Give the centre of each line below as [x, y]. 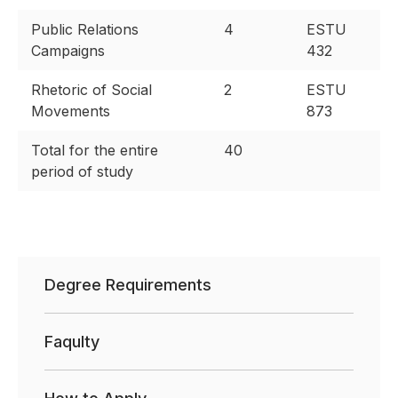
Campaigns [68, 51]
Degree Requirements [128, 285]
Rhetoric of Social [92, 90]
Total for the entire [95, 151]
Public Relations [85, 30]
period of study [82, 172]
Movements [71, 111]
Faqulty [72, 342]
